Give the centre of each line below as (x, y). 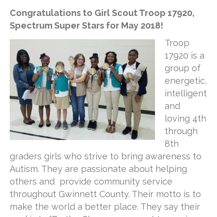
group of (183, 68)
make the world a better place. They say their (105, 207)
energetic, (186, 81)
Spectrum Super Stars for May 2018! (86, 26)
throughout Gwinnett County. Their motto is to (105, 194)
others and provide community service (91, 182)
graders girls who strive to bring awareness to (106, 156)
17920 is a (185, 56)
